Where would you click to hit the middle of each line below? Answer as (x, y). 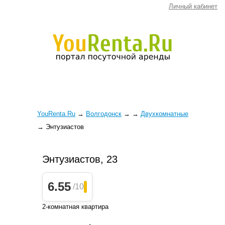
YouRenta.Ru (56, 114)
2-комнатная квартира (75, 207)
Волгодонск (104, 114)
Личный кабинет (193, 6)
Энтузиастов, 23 (80, 159)
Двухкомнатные (164, 114)
